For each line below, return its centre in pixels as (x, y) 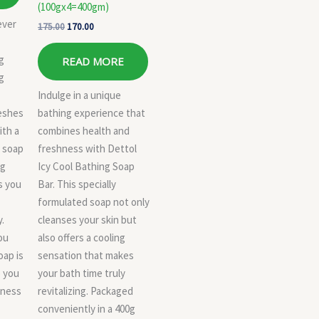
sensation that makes (86, 255)
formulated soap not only (94, 202)
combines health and (84, 130)
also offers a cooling (82, 237)
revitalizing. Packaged (85, 291)
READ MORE (93, 62)
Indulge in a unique (79, 95)
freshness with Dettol (87, 148)
